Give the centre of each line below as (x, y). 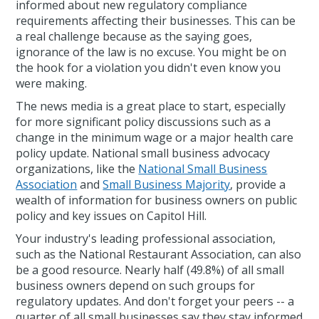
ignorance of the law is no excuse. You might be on (151, 52)
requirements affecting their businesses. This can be (156, 21)
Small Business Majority (167, 185)
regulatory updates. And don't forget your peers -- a (155, 302)
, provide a (258, 185)
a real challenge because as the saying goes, (134, 37)
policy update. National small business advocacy (143, 153)
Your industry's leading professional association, (146, 239)
